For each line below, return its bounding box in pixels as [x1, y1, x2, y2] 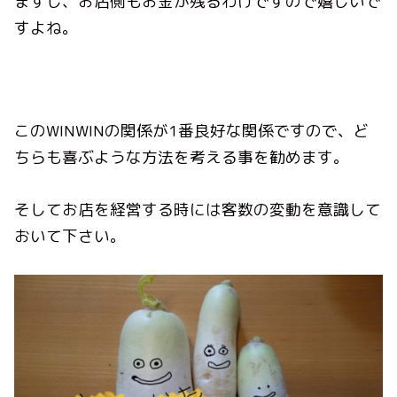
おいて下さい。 [14, 224, 127, 247]
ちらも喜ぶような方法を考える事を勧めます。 [14, 146, 350, 169]
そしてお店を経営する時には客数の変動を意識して [14, 198, 382, 221]
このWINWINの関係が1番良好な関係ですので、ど [14, 120, 370, 143]
